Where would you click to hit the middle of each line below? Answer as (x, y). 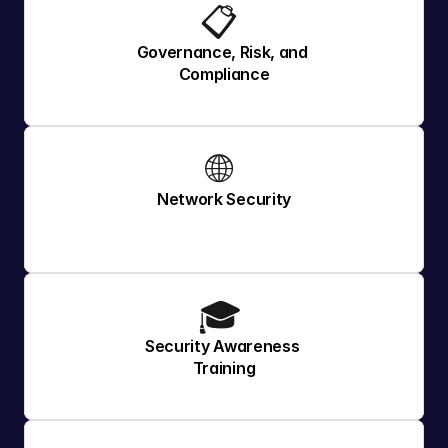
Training (224, 368)
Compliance (224, 74)
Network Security (224, 199)
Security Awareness (222, 346)
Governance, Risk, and (222, 52)
